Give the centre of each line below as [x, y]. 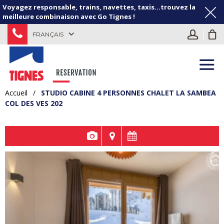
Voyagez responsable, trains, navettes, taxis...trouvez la [99, 7]
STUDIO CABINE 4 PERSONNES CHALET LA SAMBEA [128, 92]
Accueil [16, 92]
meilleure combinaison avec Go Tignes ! [69, 16]
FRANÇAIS [48, 34]
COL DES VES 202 [34, 103]
